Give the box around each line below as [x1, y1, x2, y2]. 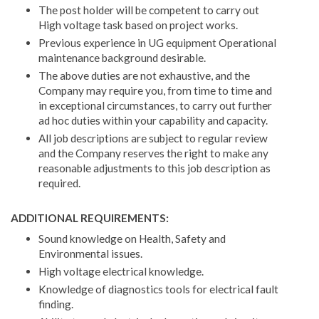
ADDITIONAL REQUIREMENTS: [11, 211, 169, 225]
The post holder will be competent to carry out [38, 4, 259, 17]
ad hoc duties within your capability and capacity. [38, 113, 268, 127]
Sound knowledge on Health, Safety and [38, 232, 226, 246]
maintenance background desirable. [38, 51, 206, 65]
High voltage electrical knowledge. [38, 265, 204, 278]
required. [38, 176, 80, 189]
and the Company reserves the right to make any [38, 146, 268, 159]
